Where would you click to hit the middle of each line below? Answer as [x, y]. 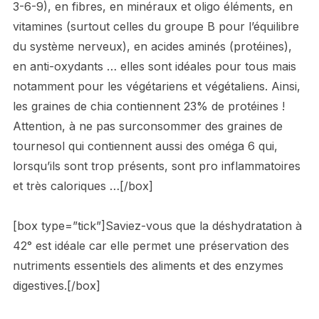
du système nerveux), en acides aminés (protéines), [152, 47]
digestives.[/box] [56, 286]
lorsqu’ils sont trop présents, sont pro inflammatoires [156, 166]
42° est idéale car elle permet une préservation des [151, 246]
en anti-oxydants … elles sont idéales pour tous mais [154, 67]
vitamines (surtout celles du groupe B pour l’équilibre [156, 27]
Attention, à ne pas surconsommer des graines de [147, 126]
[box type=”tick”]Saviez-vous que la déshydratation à [157, 226]
